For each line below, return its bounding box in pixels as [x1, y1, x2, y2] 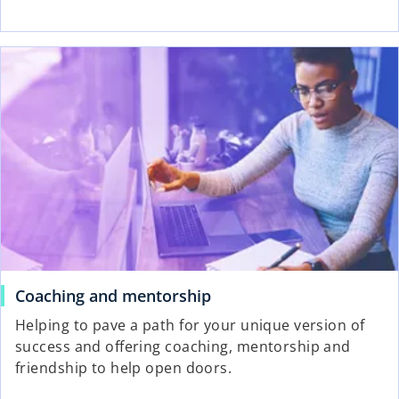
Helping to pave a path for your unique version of [15, 314, 365, 335]
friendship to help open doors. [15, 357, 232, 378]
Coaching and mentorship [15, 284, 211, 306]
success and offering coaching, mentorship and [15, 336, 351, 356]
